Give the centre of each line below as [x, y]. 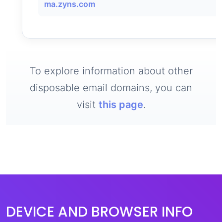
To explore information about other [111, 71]
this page [121, 105]
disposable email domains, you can [111, 88]
